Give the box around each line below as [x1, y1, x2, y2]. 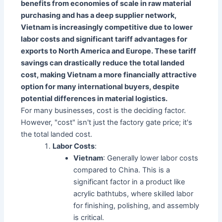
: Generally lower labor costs [103, 154, 199, 163]
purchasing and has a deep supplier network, [21, 11, 177, 20]
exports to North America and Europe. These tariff [21, 47, 197, 56]
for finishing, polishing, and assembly [73, 201, 200, 211]
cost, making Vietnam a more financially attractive [21, 70, 197, 80]
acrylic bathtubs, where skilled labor [73, 189, 194, 199]
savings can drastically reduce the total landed [21, 58, 185, 68]
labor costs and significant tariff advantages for [21, 35, 188, 44]
